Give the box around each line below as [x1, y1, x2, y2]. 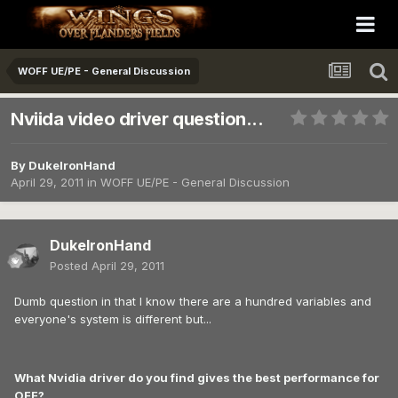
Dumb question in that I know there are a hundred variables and [14, 294, 371, 309]
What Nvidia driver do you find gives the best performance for [14, 370, 379, 386]
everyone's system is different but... [14, 312, 211, 327]
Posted [50, 259, 92, 274]
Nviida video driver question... [11, 108, 264, 131]
